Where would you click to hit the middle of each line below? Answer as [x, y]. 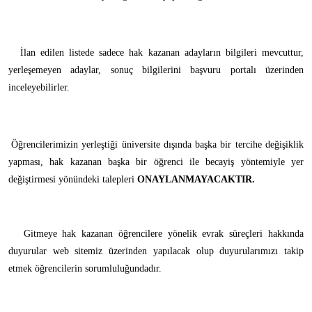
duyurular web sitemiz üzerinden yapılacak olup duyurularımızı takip [156, 251]
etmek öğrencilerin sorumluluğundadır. [85, 269]
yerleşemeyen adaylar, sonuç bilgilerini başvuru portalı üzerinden [156, 70]
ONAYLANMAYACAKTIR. [195, 180]
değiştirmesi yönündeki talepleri [71, 180]
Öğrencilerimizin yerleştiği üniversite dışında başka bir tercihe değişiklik [157, 145]
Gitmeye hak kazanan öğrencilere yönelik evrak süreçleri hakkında [163, 234]
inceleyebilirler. [39, 88]
